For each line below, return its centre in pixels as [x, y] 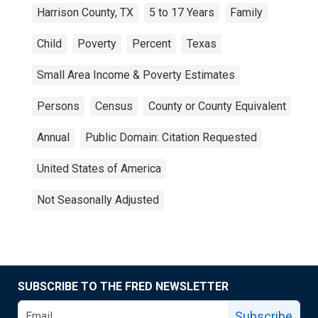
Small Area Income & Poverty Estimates [136, 75]
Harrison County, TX [85, 12]
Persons [58, 106]
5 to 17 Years [182, 12]
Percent [152, 44]
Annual [53, 137]
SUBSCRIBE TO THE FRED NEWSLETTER [123, 286]
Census [114, 106]
